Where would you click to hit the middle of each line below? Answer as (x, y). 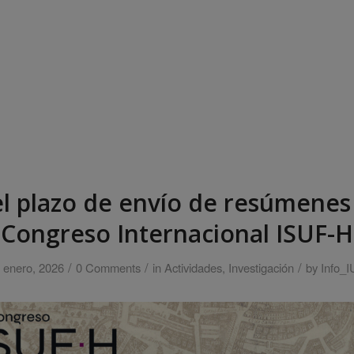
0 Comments (108, 268)
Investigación (261, 268)
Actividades (193, 268)
